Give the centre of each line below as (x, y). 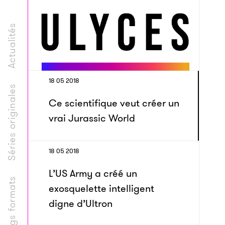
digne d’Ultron (81, 203)
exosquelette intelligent (101, 188)
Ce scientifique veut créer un (114, 103)
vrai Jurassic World (92, 118)
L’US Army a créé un (93, 173)
